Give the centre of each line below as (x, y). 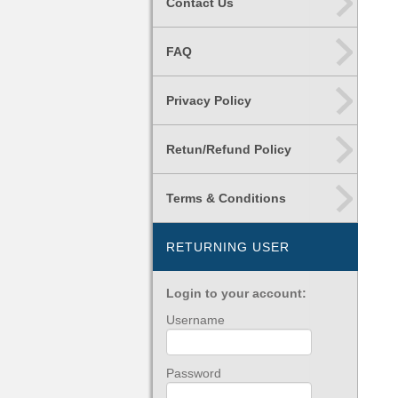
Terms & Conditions (226, 198)
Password (194, 373)
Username (195, 320)
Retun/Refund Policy (229, 149)
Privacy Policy (209, 100)
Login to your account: (236, 293)
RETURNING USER (228, 247)
